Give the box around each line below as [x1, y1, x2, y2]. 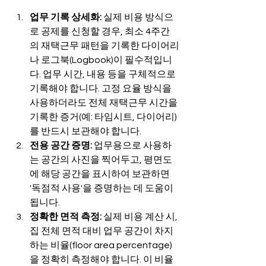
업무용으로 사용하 [92, 140, 172, 150]
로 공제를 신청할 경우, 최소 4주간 [30, 26, 170, 36]
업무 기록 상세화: [30, 12, 102, 22]
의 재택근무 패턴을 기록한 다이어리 [30, 40, 179, 50]
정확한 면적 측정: [30, 211, 102, 221]
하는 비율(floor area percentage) [30, 240, 172, 250]
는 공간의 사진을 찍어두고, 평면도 [30, 154, 172, 164]
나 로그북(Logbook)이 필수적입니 [30, 55, 172, 65]
